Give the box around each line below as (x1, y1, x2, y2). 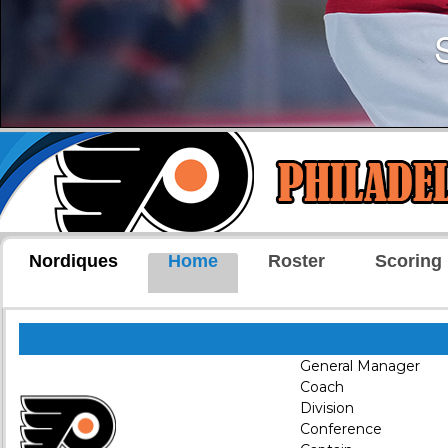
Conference (300, 420, 382, 438)
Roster (268, 251, 325, 271)
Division (300, 399, 354, 417)
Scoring (375, 251, 442, 271)
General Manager (300, 357, 420, 375)
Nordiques (29, 251, 118, 271)
